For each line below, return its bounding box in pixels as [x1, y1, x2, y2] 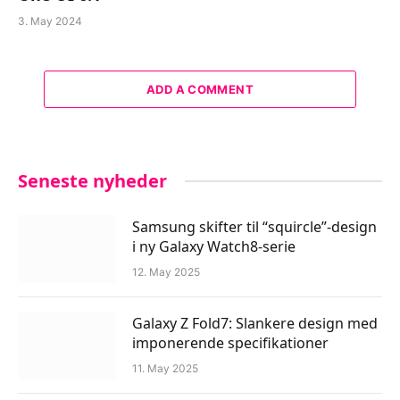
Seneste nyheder [18, 168, 167, 193]
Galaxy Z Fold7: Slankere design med [132, 312, 378, 333]
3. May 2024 [18, 13, 82, 28]
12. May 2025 [132, 264, 200, 279]
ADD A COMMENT [146, 81, 254, 96]
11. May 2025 [132, 361, 198, 375]
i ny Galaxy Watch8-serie [132, 236, 296, 256]
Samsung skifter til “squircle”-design [132, 216, 377, 237]
